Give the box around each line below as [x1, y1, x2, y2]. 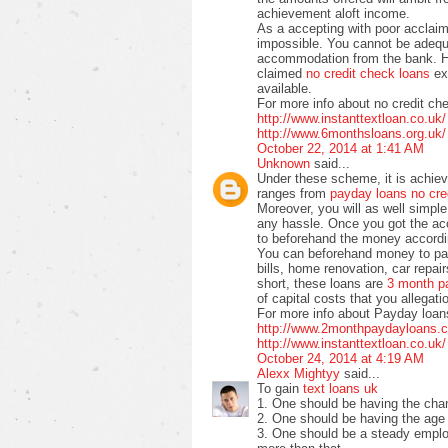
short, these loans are [257, 275, 387, 291]
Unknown [257, 155, 310, 171]
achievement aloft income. [257, 5, 410, 21]
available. [257, 80, 312, 96]
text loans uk [303, 380, 378, 396]
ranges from [257, 185, 330, 201]
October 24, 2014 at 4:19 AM [257, 350, 424, 366]
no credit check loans [306, 65, 430, 81]
